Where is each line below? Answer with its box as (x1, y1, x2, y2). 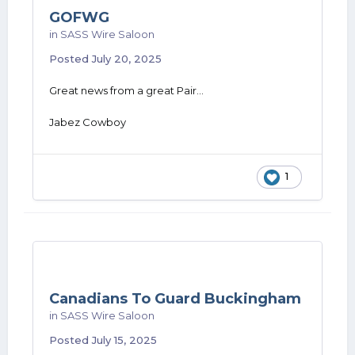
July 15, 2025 (92, 334, 157, 346)
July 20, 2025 (92, 52, 162, 65)
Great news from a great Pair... (49, 84, 204, 97)
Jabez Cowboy (49, 116, 126, 128)
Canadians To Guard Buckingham (49, 290, 301, 307)
